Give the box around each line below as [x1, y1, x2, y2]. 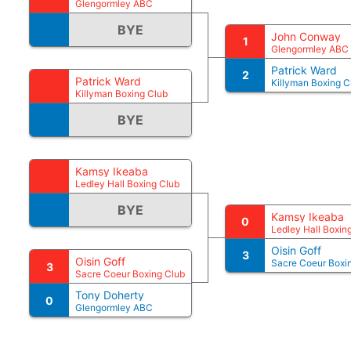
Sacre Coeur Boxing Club [75, 268, 185, 280]
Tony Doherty [75, 288, 144, 302]
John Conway [271, 29, 341, 43]
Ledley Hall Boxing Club [75, 178, 179, 190]
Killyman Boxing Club [75, 88, 168, 100]
